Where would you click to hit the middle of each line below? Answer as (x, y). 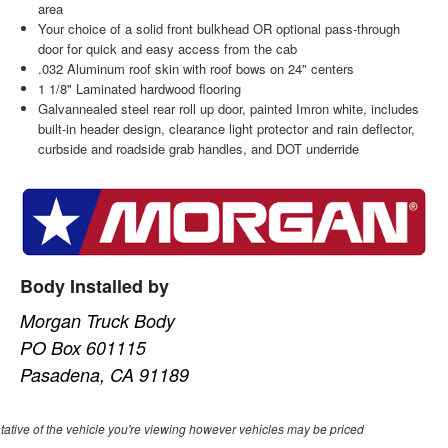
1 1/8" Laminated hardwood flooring (139, 89)
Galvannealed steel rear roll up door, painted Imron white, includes (228, 109)
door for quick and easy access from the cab (167, 49)
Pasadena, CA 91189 (105, 374)
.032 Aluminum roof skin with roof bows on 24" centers (195, 69)
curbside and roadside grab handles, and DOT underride (198, 149)
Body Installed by (95, 285)
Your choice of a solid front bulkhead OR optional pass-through (218, 29)
